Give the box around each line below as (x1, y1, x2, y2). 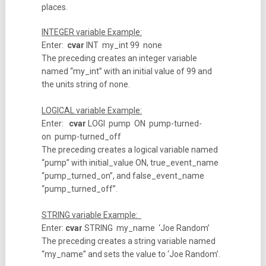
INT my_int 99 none (84, 40, 164, 50)
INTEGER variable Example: (41, 27, 142, 37)
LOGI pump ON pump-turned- (87, 119, 202, 128)
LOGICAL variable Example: (41, 106, 142, 115)
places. (41, 2, 68, 12)
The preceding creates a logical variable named (41, 145, 218, 154)
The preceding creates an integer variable (41, 53, 197, 63)
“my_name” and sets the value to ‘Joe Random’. (41, 249, 220, 259)
